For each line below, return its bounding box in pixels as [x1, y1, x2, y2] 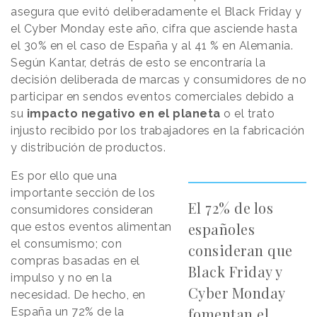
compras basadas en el [11, 253, 140, 267]
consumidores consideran [11, 202, 154, 217]
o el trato [220, 106, 275, 120]
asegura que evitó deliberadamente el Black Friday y [11, 4, 302, 18]
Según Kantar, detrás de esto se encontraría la [11, 55, 265, 69]
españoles [188, 219, 255, 238]
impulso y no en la [11, 270, 112, 284]
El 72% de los [188, 197, 274, 217]
